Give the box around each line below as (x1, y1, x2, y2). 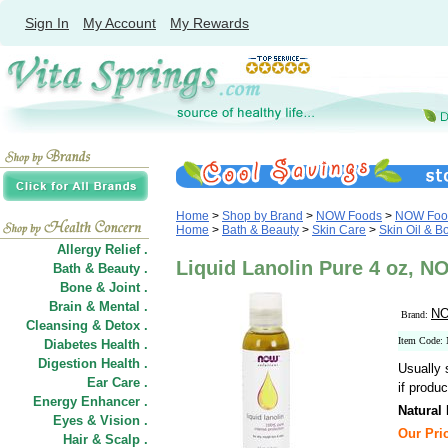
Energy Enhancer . (33, 394, 148, 409)
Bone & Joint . (60, 280, 148, 295)
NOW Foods (316, 209, 382, 223)
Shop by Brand (222, 209, 303, 223)
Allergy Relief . (57, 242, 148, 257)
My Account (83, 15, 156, 31)
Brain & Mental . (49, 299, 148, 314)
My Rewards (170, 15, 249, 31)
